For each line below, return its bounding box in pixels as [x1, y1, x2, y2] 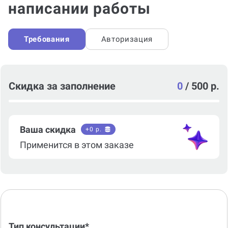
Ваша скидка [20, 124, 76, 135]
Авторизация [101, 35, 153, 44]
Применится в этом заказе [20, 139, 134, 150]
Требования [24, 35, 70, 44]
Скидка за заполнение [9, 80, 116, 93]
